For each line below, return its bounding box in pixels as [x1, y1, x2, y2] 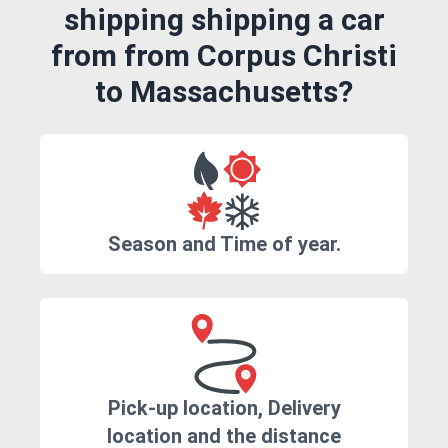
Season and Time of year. [107, 232, 341, 257]
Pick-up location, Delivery [107, 396, 341, 421]
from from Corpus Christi [51, 38, 397, 74]
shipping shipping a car [63, 2, 385, 38]
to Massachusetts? [95, 74, 353, 110]
